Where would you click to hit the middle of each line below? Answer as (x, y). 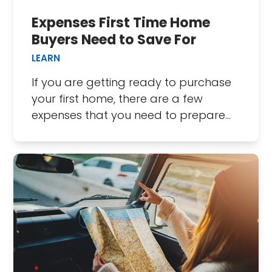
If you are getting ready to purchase (132, 82)
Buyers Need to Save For (114, 39)
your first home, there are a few (117, 98)
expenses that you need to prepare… (131, 115)
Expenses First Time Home (121, 22)
